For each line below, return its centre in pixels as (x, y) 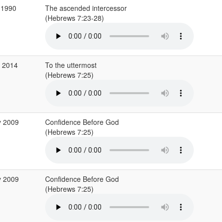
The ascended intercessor (86, 8)
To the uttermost (71, 65)
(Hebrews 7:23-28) (75, 18)
